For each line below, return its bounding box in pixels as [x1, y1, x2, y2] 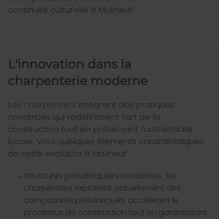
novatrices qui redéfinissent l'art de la [8, 111, 160, 123]
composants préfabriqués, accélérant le [23, 195, 178, 206]
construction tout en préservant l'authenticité [8, 123, 193, 135]
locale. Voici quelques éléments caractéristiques [8, 135, 204, 148]
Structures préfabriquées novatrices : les [23, 170, 177, 182]
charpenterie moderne [8, 73, 148, 88]
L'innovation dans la [8, 57, 131, 72]
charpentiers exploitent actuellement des [23, 182, 181, 194]
